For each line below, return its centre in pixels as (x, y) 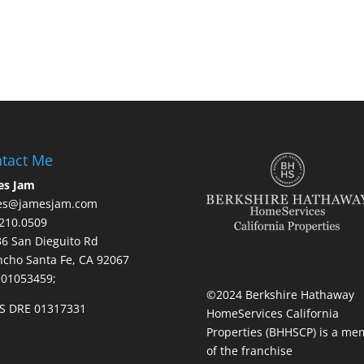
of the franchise (249, 351)
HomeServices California (272, 314)
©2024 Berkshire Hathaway (280, 295)
